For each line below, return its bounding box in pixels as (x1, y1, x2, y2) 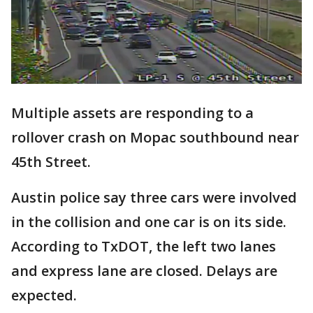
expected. (11, 286, 84, 305)
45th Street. (11, 152, 91, 172)
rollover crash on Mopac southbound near (11, 128, 299, 147)
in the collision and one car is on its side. (11, 212, 286, 232)
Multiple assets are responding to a (11, 103, 254, 123)
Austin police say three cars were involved (11, 188, 297, 208)
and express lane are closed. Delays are (11, 261, 277, 281)
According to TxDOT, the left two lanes (11, 237, 276, 256)
